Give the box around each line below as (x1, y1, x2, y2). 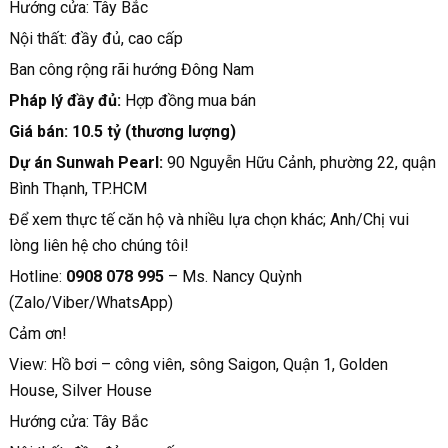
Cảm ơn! (8, 324, 67, 343)
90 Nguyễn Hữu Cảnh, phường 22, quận (166, 153, 436, 172)
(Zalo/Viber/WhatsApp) (8, 293, 181, 312)
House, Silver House (8, 381, 152, 400)
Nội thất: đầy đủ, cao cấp (8, 29, 183, 48)
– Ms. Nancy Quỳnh (163, 267, 302, 286)
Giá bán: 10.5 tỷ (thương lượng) (8, 122, 236, 141)
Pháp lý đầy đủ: (8, 91, 121, 110)
